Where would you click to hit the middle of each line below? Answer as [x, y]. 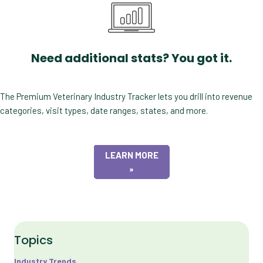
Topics [33, 240]
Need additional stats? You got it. [131, 58]
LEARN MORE [131, 155]
